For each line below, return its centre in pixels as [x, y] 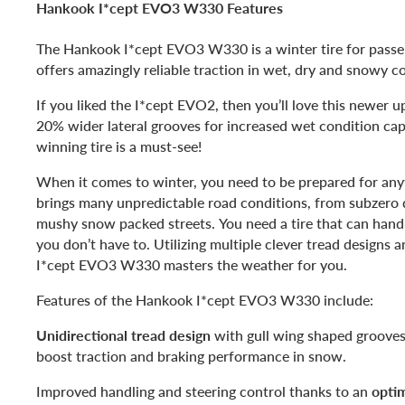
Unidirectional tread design [123, 334]
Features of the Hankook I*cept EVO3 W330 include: [205, 299]
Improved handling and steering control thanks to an [204, 391]
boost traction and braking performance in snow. [193, 355]
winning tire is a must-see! [119, 146]
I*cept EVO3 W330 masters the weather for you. [192, 264]
